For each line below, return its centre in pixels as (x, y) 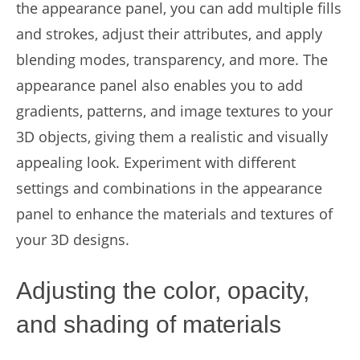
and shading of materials (149, 324)
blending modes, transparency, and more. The (172, 59)
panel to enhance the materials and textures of (174, 214)
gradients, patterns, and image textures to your (174, 111)
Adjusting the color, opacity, (163, 290)
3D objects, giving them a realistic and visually (172, 137)
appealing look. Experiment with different (156, 162)
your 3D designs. (73, 239)
